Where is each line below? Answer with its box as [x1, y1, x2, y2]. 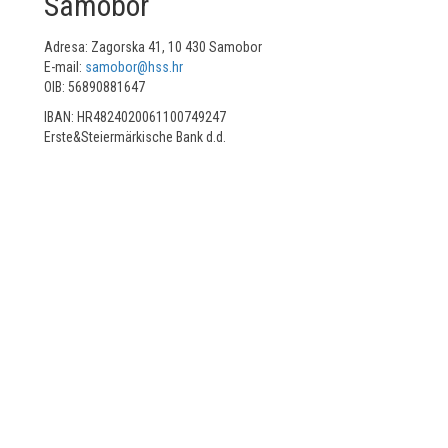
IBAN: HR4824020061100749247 [44, 109, 226, 125]
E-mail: [44, 59, 85, 75]
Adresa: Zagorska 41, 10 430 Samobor [44, 39, 262, 55]
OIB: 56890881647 [44, 79, 145, 95]
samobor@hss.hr [85, 59, 183, 75]
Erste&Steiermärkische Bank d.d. [44, 129, 226, 145]
